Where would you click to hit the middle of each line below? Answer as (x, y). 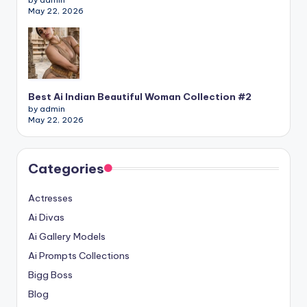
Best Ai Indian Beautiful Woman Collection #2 (140, 97)
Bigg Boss (50, 275)
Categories (66, 169)
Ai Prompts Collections (79, 256)
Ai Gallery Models (67, 237)
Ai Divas (46, 218)
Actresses (50, 198)
